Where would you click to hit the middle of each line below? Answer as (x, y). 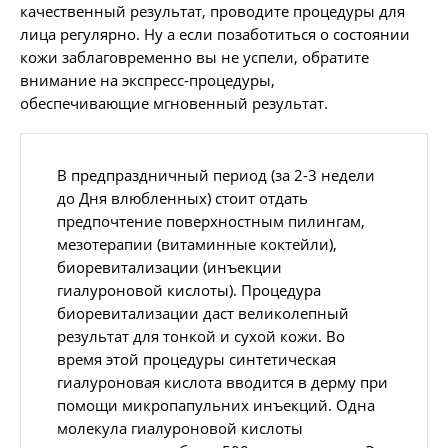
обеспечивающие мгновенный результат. (174, 103)
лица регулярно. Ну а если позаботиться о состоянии (215, 34)
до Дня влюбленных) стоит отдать (182, 198)
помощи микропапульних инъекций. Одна (216, 405)
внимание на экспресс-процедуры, (147, 80)
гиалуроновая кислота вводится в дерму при (222, 382)
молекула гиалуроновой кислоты (180, 428)
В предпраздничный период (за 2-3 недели (216, 175)
